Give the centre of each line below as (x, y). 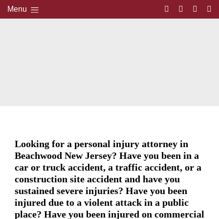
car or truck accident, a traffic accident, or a (108, 167)
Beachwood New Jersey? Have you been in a (107, 155)
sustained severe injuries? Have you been (101, 190)
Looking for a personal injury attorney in (101, 143)
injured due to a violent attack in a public (102, 202)
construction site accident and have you (97, 179)
